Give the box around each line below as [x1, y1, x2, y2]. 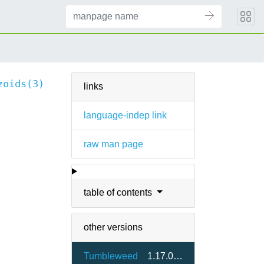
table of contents [84, 187, 154, 197]
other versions [84, 222, 143, 232]
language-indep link [84, 110, 167, 120]
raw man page [84, 139, 143, 149]
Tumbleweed [84, 251, 138, 261]
